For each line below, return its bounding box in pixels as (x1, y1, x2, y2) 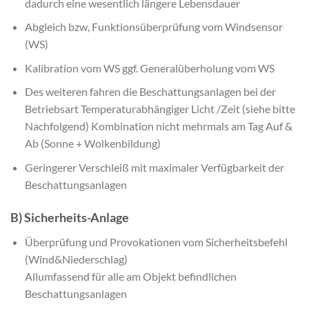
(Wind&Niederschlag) (24, 252, 128, 266)
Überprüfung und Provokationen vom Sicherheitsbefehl (24, 235, 288, 248)
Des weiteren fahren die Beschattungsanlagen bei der (24, 85, 276, 99)
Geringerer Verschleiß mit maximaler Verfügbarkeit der (24, 160, 284, 174)
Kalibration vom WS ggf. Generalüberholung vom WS (24, 61, 275, 74)
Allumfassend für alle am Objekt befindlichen (24, 269, 237, 283)
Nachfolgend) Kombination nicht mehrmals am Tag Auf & (24, 119, 292, 133)
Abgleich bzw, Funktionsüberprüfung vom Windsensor (24, 20, 283, 34)
